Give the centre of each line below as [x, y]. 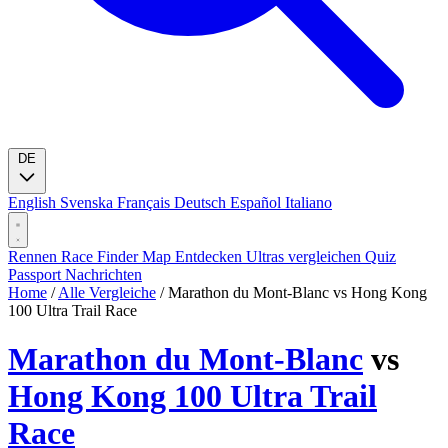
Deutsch [202, 202]
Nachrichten [103, 274]
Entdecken [210, 256]
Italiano [308, 202]
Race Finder [101, 256]
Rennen [34, 256]
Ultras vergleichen [305, 256]
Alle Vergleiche [107, 292]
